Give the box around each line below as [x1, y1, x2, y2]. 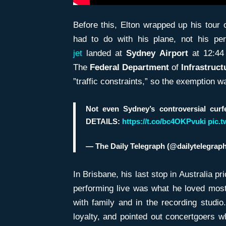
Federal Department [89, 62, 169, 72]
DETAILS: [85, 117, 122, 126]
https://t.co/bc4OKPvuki [122, 117, 206, 126]
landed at [82, 48, 127, 58]
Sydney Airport [126, 48, 192, 58]
